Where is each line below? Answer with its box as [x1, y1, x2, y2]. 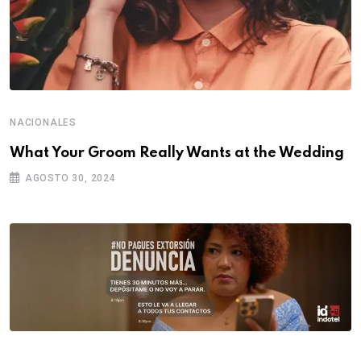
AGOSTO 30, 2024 [24, 172, 116, 185]
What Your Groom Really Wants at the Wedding [10, 146, 344, 161]
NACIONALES [10, 117, 77, 129]
